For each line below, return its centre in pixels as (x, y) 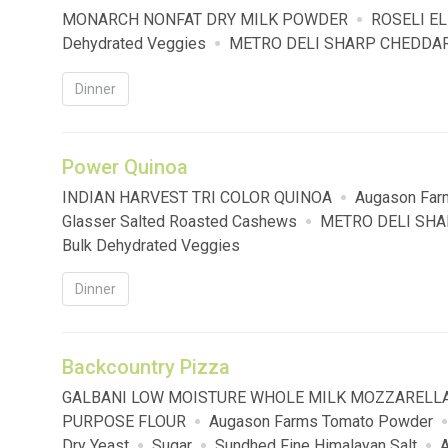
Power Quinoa (125, 167)
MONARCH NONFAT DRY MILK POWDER (205, 20)
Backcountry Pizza (146, 367)
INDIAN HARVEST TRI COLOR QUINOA (197, 198)
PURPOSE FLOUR (124, 422)
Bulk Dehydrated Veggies (151, 246)
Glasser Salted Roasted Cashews (179, 222)
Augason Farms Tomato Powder (321, 422)
